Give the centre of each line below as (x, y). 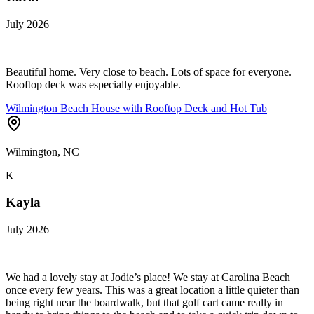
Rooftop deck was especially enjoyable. (93, 84)
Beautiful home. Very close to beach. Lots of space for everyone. (149, 71)
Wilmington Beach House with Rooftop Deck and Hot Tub (136, 108)
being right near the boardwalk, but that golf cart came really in (144, 303)
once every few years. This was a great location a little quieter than (152, 290)
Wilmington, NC (42, 151)
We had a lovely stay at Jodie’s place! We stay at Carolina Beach (148, 278)
